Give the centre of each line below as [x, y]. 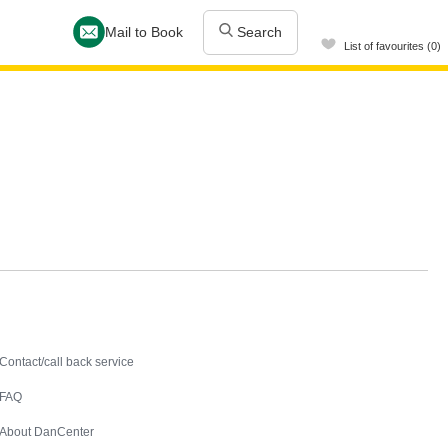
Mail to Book [144, 31]
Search [257, 32]
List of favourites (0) [392, 46]
